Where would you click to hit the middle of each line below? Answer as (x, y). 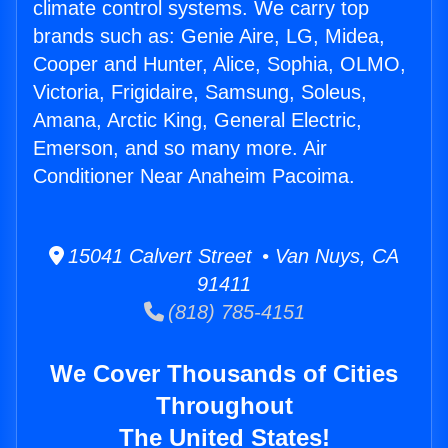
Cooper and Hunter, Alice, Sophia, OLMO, (219, 64)
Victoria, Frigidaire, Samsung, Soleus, (200, 92)
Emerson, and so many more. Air (180, 148)
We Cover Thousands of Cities (224, 374)
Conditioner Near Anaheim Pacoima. (194, 176)
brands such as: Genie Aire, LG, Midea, (209, 36)
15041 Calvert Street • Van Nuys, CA (231, 256)
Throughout (224, 406)
